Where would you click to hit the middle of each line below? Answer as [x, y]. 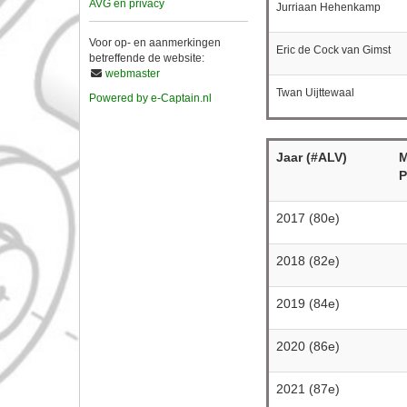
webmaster [133, 73]
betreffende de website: [147, 58]
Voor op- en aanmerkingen [155, 42]
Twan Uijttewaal [315, 93]
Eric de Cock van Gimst [333, 50]
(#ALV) [324, 157]
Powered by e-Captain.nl [150, 98]
